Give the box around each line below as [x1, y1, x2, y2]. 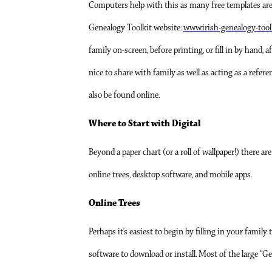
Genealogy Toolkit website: [88, 22, 183, 33]
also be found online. [88, 89, 160, 101]
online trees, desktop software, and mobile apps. [88, 169, 252, 180]
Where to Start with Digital [88, 118, 201, 129]
